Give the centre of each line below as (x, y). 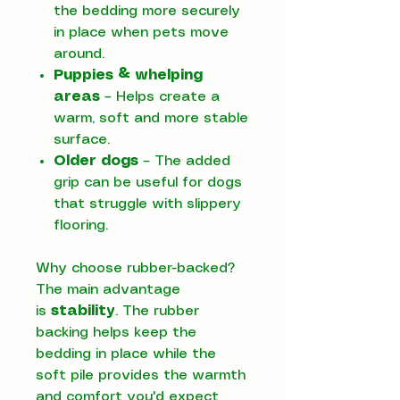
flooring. (81, 225)
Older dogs (96, 161)
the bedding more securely (147, 11)
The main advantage (108, 289)
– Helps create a (160, 96)
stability (83, 311)
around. (79, 54)
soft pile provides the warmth (141, 375)
